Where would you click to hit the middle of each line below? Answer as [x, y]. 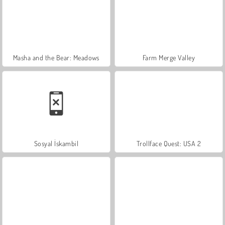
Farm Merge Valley [169, 57]
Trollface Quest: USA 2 [169, 143]
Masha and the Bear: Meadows [56, 57]
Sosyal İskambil [56, 143]
